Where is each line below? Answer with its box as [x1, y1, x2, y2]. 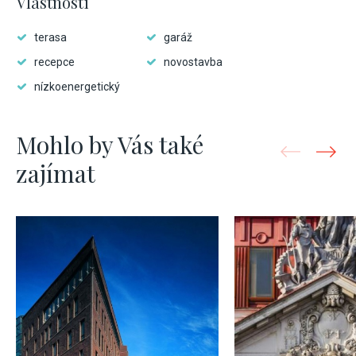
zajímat [16, 157, 95, 189]
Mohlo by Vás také [16, 129, 203, 161]
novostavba [164, 56, 222, 68]
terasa [34, 31, 67, 44]
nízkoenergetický [34, 80, 120, 93]
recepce [34, 56, 75, 68]
